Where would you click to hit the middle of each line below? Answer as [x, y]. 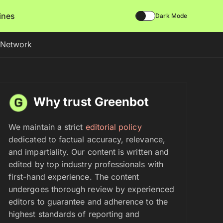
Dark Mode [171, 16]
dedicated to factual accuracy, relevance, [87, 139]
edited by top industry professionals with [86, 164]
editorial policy [113, 127]
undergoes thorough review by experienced [91, 189]
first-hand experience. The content [74, 177]
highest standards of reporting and [74, 214]
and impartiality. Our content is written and [89, 152]
